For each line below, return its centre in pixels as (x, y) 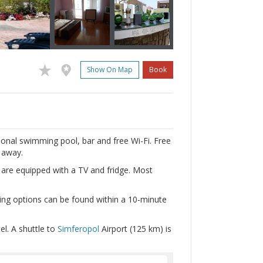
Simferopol (78, 229)
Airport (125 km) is (135, 229)
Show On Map (110, 70)
